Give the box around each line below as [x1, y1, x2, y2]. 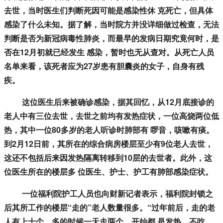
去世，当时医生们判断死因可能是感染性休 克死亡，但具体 [4, 4, 213, 16]
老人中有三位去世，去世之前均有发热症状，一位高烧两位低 [4, 110, 219, 122]
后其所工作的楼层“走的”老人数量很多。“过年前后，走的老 [4, 202, 215, 214]
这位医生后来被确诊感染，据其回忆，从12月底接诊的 [4, 96, 214, 108]
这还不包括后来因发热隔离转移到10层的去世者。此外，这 [4, 152, 212, 164]
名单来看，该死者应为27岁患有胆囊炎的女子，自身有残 [4, 60, 204, 72]
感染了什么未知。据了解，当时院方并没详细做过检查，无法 [4, 18, 219, 30]
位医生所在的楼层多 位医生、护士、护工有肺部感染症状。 [4, 166, 213, 178]
